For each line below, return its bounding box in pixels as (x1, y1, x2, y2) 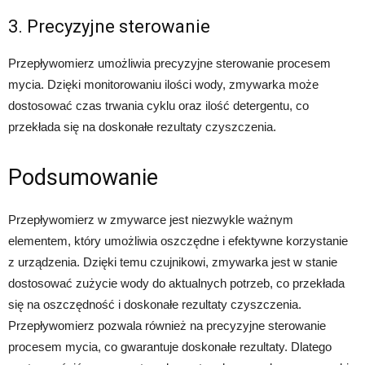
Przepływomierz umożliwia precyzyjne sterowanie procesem (8, 56, 331, 71)
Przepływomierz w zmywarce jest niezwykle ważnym (8, 213, 293, 227)
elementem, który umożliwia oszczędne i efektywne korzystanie (8, 234, 348, 248)
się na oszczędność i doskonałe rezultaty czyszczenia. (8, 297, 301, 312)
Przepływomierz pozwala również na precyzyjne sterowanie (8, 319, 326, 333)
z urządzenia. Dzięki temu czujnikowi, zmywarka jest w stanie (8, 255, 337, 270)
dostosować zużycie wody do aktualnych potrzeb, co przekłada (8, 276, 345, 291)
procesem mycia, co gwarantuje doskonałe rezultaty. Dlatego (8, 340, 332, 354)
